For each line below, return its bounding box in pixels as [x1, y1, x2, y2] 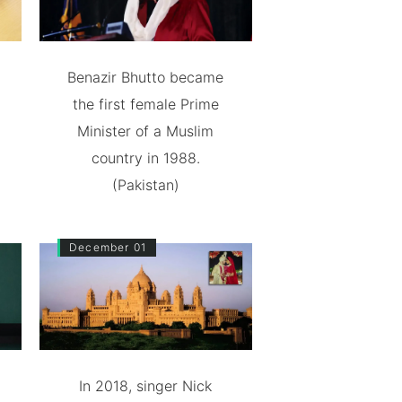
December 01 [68, 240, 147, 255]
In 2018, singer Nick [79, 377, 213, 395]
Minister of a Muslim [77, 122, 214, 141]
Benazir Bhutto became [67, 68, 224, 87]
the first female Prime [72, 95, 219, 114]
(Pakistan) [111, 176, 179, 195]
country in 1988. [91, 149, 200, 168]
